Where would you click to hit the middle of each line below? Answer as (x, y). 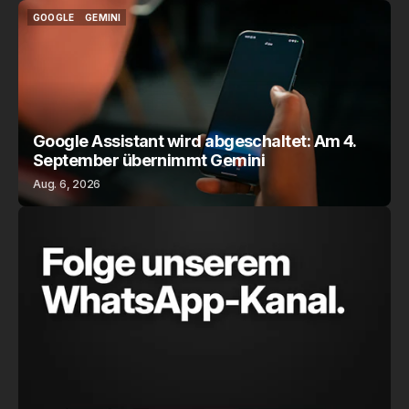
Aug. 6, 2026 (67, 184)
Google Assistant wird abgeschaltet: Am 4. (194, 141)
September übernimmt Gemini (149, 160)
